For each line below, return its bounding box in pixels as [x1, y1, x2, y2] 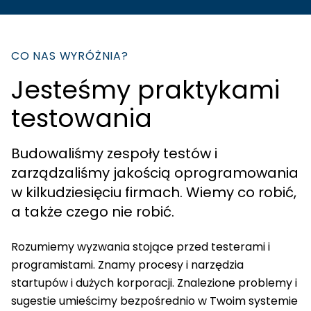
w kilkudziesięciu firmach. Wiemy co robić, [11, 182, 296, 202]
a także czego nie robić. [11, 201, 174, 221]
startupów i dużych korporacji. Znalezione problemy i [11, 274, 297, 291]
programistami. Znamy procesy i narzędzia [11, 256, 244, 273]
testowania [11, 100, 152, 136]
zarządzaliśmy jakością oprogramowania [11, 162, 299, 183]
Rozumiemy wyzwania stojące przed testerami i [11, 238, 270, 255]
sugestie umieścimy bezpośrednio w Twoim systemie [11, 292, 298, 309]
